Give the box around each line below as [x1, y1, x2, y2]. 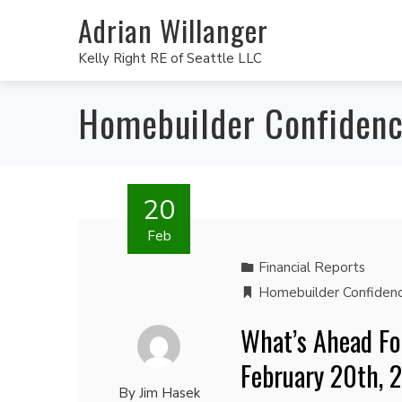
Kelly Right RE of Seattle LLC [78, 48, 262, 67]
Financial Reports [258, 258, 365, 276]
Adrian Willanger [78, 8, 268, 51]
